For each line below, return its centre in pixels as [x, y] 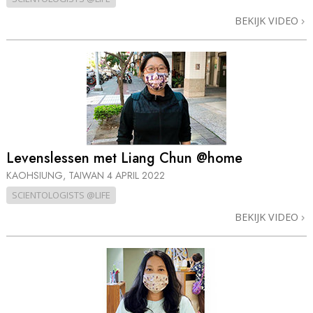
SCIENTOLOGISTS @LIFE [61, 195]
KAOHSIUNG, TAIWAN [57, 175]
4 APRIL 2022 [136, 175]
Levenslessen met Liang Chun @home [124, 158]
